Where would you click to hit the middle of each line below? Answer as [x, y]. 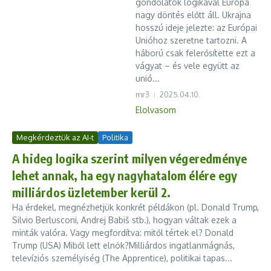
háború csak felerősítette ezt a [195, 53]
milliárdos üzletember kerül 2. [91, 192]
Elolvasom [156, 110]
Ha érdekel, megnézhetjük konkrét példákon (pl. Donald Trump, [135, 207]
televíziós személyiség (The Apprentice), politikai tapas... [122, 258]
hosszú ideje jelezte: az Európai [196, 28]
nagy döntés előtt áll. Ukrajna [193, 15]
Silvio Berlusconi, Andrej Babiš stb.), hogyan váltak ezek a [124, 220]
